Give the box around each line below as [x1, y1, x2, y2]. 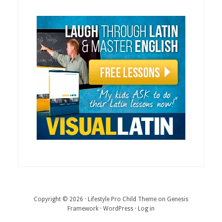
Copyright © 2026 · [33, 196, 88, 203]
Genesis [166, 196, 188, 203]
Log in [137, 205, 155, 213]
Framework [67, 205, 99, 213]
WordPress [103, 205, 133, 213]
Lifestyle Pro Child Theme [87, 196, 157, 203]
